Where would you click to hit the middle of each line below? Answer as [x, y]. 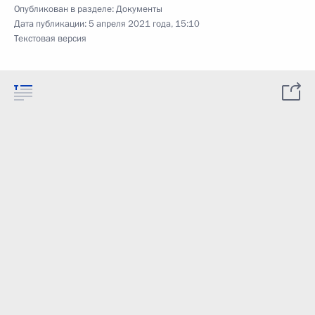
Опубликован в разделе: [65, 9]
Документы [139, 9]
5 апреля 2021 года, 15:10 [144, 24]
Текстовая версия [50, 39]
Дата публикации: [51, 24]
